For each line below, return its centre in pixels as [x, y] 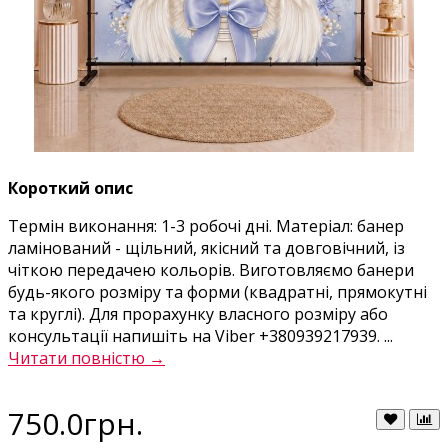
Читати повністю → [86, 357]
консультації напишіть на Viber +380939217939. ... [200, 335]
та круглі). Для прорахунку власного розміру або [198, 313]
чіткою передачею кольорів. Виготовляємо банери [211, 269]
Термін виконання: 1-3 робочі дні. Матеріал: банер [206, 225]
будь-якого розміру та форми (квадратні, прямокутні [217, 291]
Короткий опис [70, 187]
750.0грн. [75, 423]
